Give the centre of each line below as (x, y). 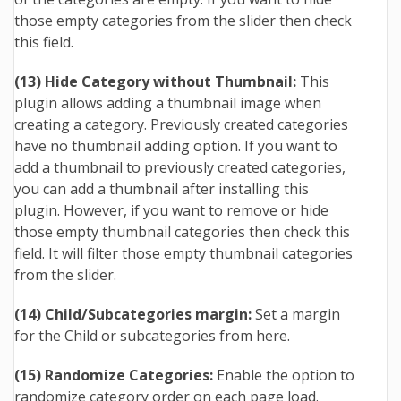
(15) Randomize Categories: (115, 375)
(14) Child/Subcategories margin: (133, 315)
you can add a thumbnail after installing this (162, 189)
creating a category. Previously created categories (181, 125)
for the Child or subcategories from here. (152, 336)
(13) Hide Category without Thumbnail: (157, 82)
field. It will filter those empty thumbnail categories (183, 254)
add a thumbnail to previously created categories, (180, 168)
